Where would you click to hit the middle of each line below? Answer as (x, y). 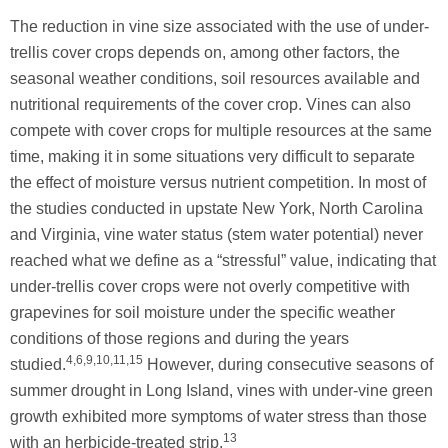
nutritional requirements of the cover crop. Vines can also (210, 104)
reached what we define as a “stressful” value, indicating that (223, 260)
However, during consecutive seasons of (288, 364)
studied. (38, 364)
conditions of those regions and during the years (179, 338)
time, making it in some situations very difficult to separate (212, 156)
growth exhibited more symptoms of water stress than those (218, 416)
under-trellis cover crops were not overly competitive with (210, 286)
